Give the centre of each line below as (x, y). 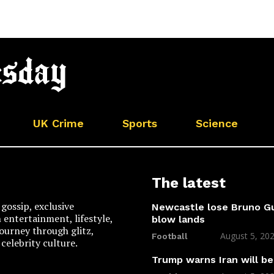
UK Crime (58, 123)
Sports (140, 123)
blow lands (178, 219)
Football (170, 236)
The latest (189, 183)
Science (217, 123)
